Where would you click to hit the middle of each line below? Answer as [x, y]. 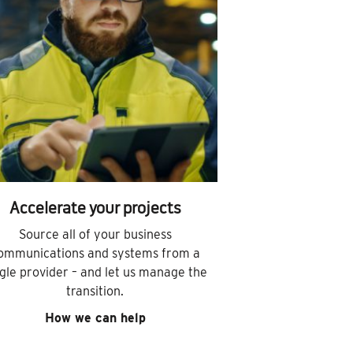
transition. [95, 292]
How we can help [95, 318]
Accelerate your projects [95, 210]
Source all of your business [95, 235]
